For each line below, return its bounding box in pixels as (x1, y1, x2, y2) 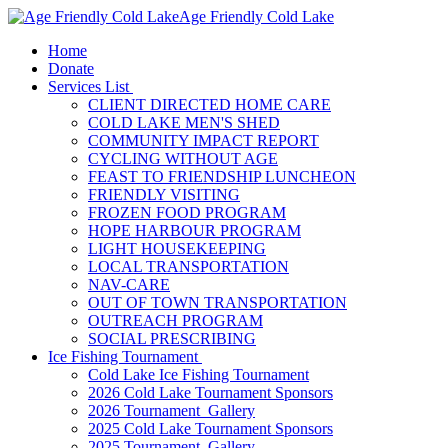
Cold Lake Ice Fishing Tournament (88, 366, 309, 383)
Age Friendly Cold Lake (179, 8, 334, 25)
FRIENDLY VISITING (88, 186, 240, 203)
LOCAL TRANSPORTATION (88, 258, 289, 275)
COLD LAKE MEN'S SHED (88, 114, 280, 131)
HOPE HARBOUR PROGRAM (88, 222, 301, 239)
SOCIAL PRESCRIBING (88, 330, 256, 347)
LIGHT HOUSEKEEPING (88, 240, 266, 257)
